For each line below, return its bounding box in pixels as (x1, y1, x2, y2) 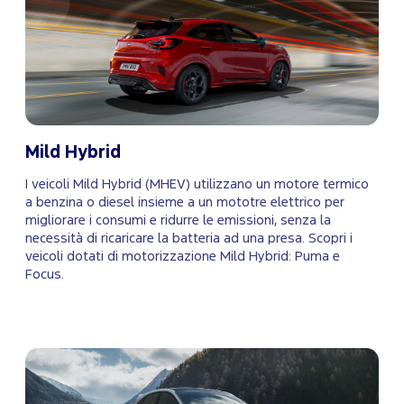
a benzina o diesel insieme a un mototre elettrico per (25, 197, 344, 209)
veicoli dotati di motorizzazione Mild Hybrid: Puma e (25, 251, 340, 263)
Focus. (25, 269, 64, 281)
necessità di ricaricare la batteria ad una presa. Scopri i (25, 233, 353, 245)
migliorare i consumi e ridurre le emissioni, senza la (25, 215, 331, 227)
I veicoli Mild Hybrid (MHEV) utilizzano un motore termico (25, 179, 369, 191)
